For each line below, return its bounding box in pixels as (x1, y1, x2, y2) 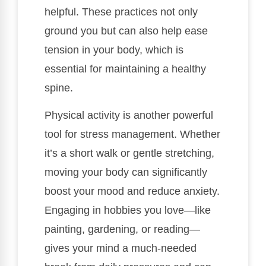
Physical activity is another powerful (45, 109, 213, 122)
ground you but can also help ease (45, 24, 208, 37)
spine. (45, 81, 73, 94)
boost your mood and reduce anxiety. (45, 185, 220, 198)
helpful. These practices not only (45, 5, 198, 18)
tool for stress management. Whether (45, 128, 220, 141)
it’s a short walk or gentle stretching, (45, 147, 214, 160)
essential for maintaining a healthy (45, 62, 206, 75)
